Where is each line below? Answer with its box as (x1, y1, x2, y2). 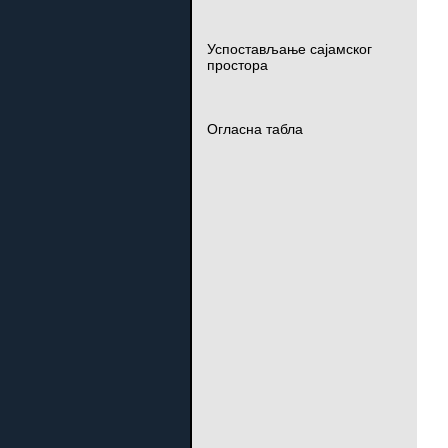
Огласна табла (206, 120, 303, 137)
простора (206, 56, 268, 73)
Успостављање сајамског (206, 40, 372, 57)
